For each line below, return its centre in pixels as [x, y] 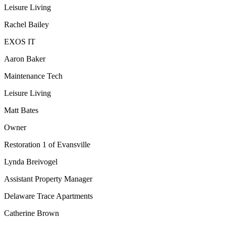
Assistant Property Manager [48, 179]
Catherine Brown [32, 213]
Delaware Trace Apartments [48, 196]
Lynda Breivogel [31, 162]
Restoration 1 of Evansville [47, 145]
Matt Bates [21, 110]
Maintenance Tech [33, 76]
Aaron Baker [25, 59]
